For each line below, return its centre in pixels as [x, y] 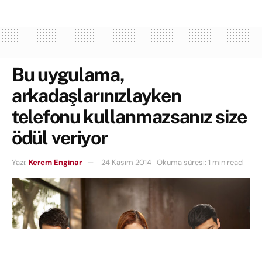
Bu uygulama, [68, 75]
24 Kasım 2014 [126, 163]
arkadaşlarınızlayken [96, 96]
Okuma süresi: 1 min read [200, 163]
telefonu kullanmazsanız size [130, 117]
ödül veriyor [60, 138]
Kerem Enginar [55, 163]
